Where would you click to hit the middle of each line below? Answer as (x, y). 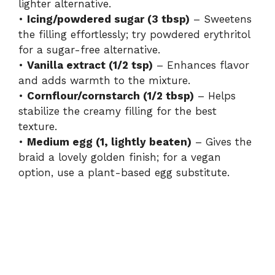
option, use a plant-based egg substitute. (124, 173)
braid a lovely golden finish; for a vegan (120, 157)
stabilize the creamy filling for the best (118, 111)
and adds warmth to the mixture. (104, 81)
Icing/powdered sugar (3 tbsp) (108, 19)
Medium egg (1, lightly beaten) (109, 142)
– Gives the (222, 142)
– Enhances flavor (201, 65)
